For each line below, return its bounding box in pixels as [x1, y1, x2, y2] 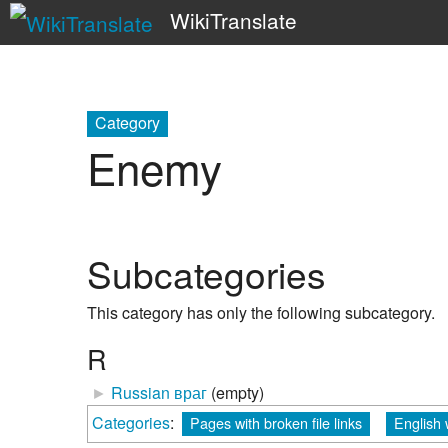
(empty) [211, 379, 264, 403]
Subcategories [87, 245, 326, 299]
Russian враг [111, 379, 207, 403]
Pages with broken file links [190, 410, 362, 432]
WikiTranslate [169, 5, 297, 35]
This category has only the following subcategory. [87, 299, 435, 323]
